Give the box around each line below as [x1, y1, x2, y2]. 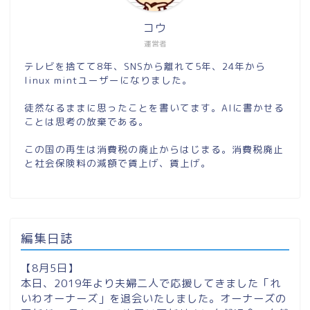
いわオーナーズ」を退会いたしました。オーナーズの [21, 291, 286, 306]
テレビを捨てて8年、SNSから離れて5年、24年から [24, 59, 266, 73]
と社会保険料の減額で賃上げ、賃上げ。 [24, 156, 211, 170]
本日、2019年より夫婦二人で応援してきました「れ [21, 275, 281, 291]
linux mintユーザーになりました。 [24, 73, 192, 86]
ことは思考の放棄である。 [24, 114, 149, 128]
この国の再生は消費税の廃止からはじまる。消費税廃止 [24, 142, 284, 156]
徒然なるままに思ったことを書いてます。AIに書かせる [24, 100, 284, 114]
